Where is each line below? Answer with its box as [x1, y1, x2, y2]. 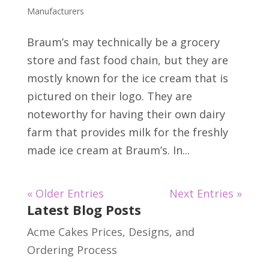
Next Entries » [169, 186, 243, 201]
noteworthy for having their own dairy [26, 107, 225, 122]
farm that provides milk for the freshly [26, 125, 228, 140]
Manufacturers [26, 5, 84, 17]
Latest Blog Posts [26, 201, 141, 219]
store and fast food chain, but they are [26, 53, 228, 68]
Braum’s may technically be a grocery [26, 35, 220, 50]
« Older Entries [26, 186, 104, 201]
